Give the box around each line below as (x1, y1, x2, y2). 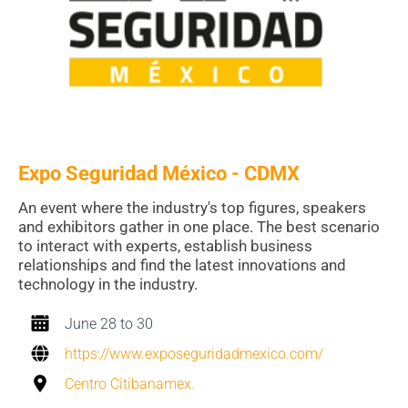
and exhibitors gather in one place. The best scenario (18, 218, 380, 237)
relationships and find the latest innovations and (18, 256, 346, 275)
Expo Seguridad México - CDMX (18, 162, 300, 186)
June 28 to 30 (65, 315, 153, 333)
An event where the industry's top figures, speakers (18, 199, 366, 218)
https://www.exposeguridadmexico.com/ (65, 345, 323, 363)
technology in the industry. (18, 275, 198, 294)
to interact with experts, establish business (18, 237, 312, 256)
